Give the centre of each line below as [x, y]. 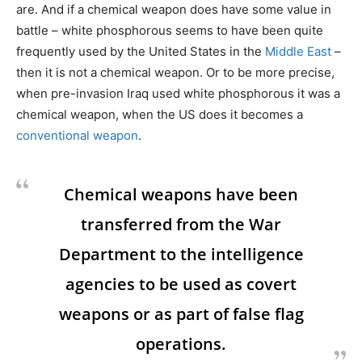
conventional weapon [77, 136]
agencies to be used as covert [181, 284]
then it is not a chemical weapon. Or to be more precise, [175, 73]
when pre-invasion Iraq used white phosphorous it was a [178, 94]
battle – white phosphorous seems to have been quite [170, 31]
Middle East [298, 52]
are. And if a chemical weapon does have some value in [174, 10]
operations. [181, 344]
